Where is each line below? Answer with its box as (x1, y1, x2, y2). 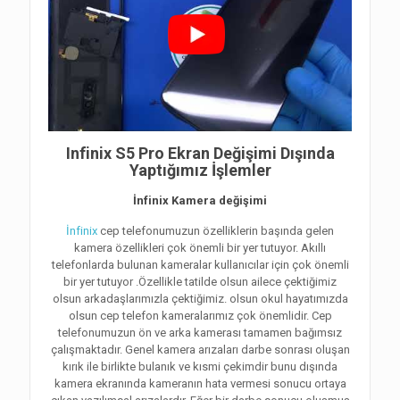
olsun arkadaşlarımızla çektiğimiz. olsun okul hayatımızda (52, 292, 348, 306)
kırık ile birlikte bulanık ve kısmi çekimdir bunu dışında (62, 360, 337, 374)
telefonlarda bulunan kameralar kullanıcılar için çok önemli (51, 258, 349, 272)
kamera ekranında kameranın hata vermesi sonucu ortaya (54, 377, 346, 391)
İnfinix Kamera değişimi (133, 194, 267, 208)
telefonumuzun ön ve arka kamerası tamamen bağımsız (58, 326, 342, 340)
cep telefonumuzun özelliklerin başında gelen (97, 224, 334, 238)
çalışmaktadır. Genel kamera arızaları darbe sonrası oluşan (50, 343, 350, 357)
